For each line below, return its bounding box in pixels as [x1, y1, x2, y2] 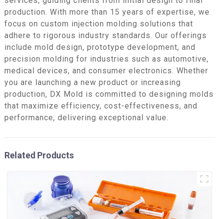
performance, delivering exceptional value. [4, 112, 169, 122]
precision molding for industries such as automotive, [4, 54, 209, 64]
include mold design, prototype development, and [4, 42, 196, 52]
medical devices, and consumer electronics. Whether [4, 66, 208, 75]
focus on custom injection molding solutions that [4, 19, 193, 28]
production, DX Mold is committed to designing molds [4, 89, 214, 99]
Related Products [4, 150, 74, 160]
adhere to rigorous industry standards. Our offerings [4, 30, 207, 40]
